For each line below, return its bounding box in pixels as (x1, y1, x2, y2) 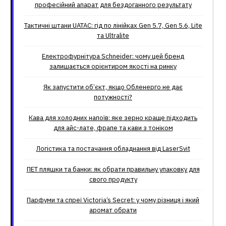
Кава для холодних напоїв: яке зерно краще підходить (29, 114, 197, 122)
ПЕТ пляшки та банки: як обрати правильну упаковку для (26, 165, 200, 174)
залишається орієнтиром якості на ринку (49, 62, 177, 71)
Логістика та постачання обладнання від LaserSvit (36, 144, 190, 153)
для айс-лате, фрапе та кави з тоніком (53, 124, 173, 132)
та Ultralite (97, 31, 129, 40)
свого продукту (89, 175, 137, 184)
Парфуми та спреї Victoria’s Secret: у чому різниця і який (27, 196, 199, 204)
